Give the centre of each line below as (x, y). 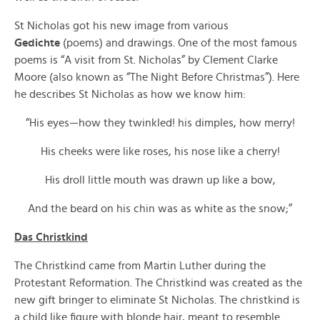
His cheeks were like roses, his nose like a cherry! (160, 151)
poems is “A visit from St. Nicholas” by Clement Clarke (146, 60)
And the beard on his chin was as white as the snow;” (160, 209)
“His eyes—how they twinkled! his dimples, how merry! (160, 123)
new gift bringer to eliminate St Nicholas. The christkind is (157, 300)
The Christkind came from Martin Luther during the (140, 266)
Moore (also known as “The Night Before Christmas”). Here (157, 77)
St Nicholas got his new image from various (121, 26)
